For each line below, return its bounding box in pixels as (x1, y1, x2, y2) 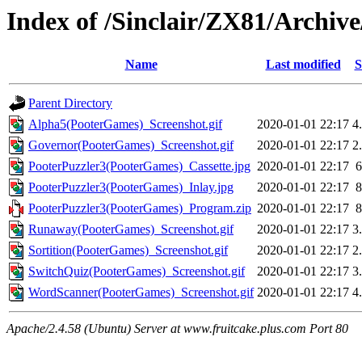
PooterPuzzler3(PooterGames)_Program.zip (28, 201, 251, 216)
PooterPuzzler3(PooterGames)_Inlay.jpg (28, 180, 234, 195)
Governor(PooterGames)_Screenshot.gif (28, 138, 234, 153)
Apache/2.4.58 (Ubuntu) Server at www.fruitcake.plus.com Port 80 (6, 322, 348, 336)
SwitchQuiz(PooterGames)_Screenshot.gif (28, 264, 245, 279)
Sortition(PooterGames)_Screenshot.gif (28, 243, 228, 258)
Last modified (265, 57, 341, 72)
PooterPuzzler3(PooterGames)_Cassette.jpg (28, 159, 250, 174)
